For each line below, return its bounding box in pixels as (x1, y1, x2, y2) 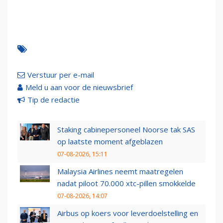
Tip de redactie (27, 94, 80, 105)
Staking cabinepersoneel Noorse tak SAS (57, 124, 195, 134)
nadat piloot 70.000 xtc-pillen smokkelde (57, 178, 196, 188)
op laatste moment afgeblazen (57, 136, 163, 146)
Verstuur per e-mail (27, 69, 94, 80)
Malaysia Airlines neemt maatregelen (57, 166, 183, 176)
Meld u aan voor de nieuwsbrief (25, 82, 133, 92)
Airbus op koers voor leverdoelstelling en (57, 208, 198, 218)
